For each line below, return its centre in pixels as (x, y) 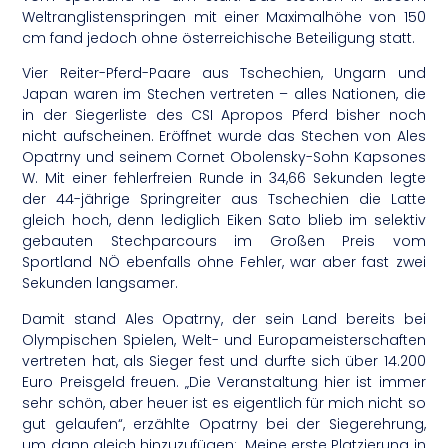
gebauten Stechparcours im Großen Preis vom (224, 241)
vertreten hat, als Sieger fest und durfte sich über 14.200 (224, 360)
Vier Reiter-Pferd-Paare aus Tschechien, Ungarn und (224, 73)
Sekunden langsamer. (100, 283)
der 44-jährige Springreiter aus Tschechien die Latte (224, 199)
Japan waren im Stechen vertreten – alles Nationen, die (224, 94)
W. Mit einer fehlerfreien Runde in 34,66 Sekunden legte (224, 178)
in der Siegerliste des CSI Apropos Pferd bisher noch (224, 115)
